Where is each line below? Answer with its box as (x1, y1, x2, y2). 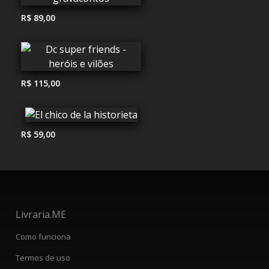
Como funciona (16, 231, 71, 242)
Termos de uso (16, 252, 70, 264)
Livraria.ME (16, 208, 66, 222)
